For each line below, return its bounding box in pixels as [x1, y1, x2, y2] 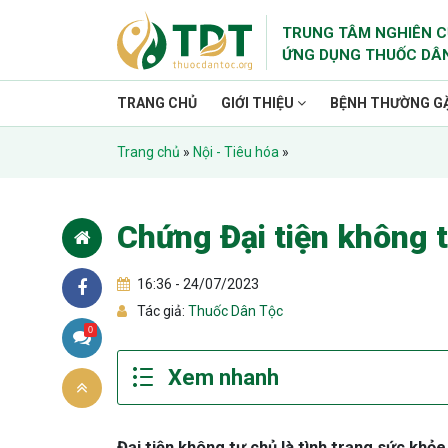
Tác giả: [137, 303, 185, 319]
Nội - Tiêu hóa [193, 144, 279, 160]
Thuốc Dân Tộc [185, 303, 283, 319]
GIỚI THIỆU [221, 95, 297, 111]
